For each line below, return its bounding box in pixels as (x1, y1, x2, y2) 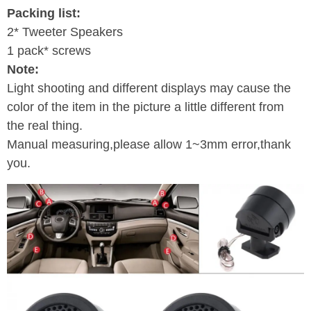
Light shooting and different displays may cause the (7, 81, 291, 95)
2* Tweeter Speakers (7, 24, 123, 39)
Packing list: (7, 6, 81, 20)
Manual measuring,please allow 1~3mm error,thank (7, 137, 291, 151)
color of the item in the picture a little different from (7, 99, 284, 114)
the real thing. (7, 118, 86, 133)
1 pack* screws (7, 43, 91, 58)
